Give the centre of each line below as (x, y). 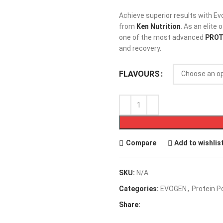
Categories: (139, 188)
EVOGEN (173, 188)
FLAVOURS (139, 74)
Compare (141, 143)
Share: (130, 204)
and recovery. (140, 48)
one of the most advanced (162, 37)
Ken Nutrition (159, 26)
